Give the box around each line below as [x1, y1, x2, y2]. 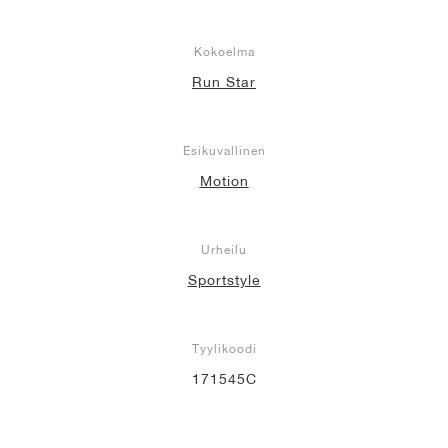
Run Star [192, 73, 256, 90]
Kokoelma [193, 43, 255, 59]
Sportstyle [187, 271, 261, 288]
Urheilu [201, 241, 247, 257]
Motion [199, 172, 249, 189]
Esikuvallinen [182, 142, 266, 158]
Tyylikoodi [191, 340, 257, 356]
